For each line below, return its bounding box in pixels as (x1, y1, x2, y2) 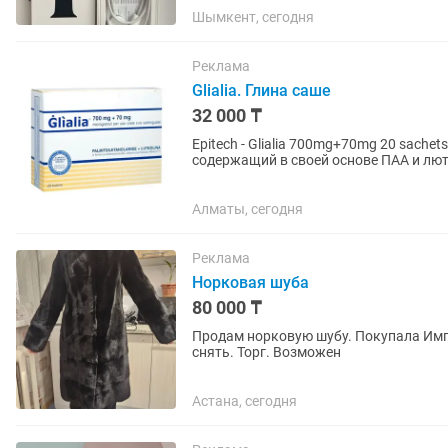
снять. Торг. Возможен (192, 344, 341, 360)
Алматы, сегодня (192, 201, 303, 217)
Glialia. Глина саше (192, 81, 331, 100)
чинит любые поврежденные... (192, 168, 393, 184)
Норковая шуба (192, 273, 309, 292)
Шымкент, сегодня (192, 9, 314, 25)
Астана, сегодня (192, 393, 297, 409)
